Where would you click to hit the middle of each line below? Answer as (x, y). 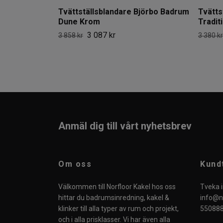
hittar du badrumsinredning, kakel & (114, 198)
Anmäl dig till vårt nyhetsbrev (125, 126)
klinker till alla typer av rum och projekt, (118, 209)
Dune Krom (79, 21)
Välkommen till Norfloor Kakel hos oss (117, 187)
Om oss (75, 164)
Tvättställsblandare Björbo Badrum (124, 11)
